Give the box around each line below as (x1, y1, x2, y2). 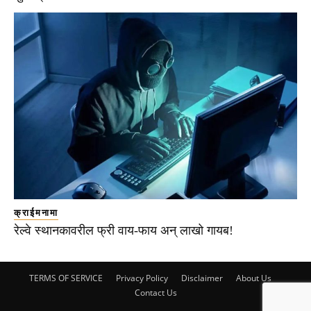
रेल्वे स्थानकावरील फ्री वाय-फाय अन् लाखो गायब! (14, 224, 233, 238)
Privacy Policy (115, 272, 168, 285)
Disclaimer (180, 272, 223, 285)
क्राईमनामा (14, 208, 58, 219)
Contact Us (134, 287, 177, 299)
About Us (235, 272, 271, 285)
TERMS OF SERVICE (28, 272, 103, 285)
